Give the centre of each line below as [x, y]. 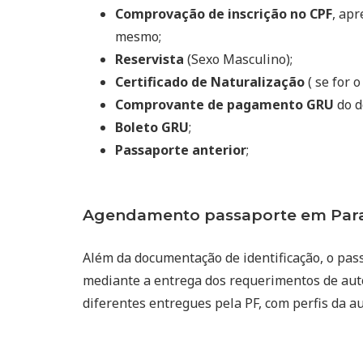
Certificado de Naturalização [210, 81]
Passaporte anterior [181, 149]
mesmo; [138, 36]
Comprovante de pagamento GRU [224, 104]
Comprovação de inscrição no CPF [224, 13]
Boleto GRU [152, 127]
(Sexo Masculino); [238, 59]
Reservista [149, 59]
